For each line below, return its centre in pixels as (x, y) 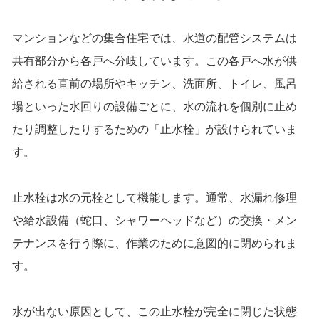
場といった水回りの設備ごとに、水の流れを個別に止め (154, 107)
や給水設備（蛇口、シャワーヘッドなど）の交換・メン (154, 221)
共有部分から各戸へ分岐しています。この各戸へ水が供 (154, 61)
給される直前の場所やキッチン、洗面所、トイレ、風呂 (154, 84)
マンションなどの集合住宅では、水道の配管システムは (154, 38)
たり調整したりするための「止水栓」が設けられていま (154, 130)
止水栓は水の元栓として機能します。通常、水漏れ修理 (154, 198)
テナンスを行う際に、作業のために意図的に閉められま (154, 244)
